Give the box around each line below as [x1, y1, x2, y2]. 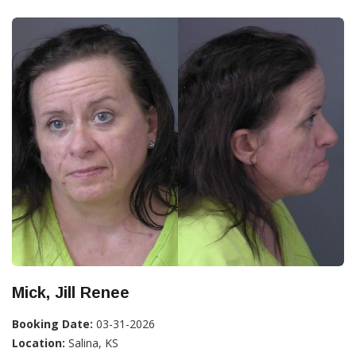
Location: [12, 335, 65, 350]
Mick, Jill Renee [12, 284, 130, 301]
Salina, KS [65, 335, 118, 350]
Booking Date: [12, 316, 93, 331]
